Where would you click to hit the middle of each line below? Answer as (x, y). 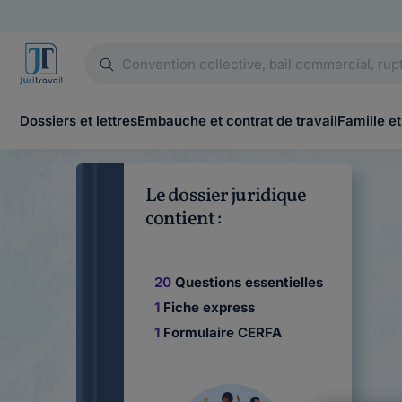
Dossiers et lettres (79, 121)
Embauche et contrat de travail (237, 121)
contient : (184, 219)
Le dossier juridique (226, 196)
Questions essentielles (247, 282)
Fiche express (207, 307)
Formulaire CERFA (221, 332)
